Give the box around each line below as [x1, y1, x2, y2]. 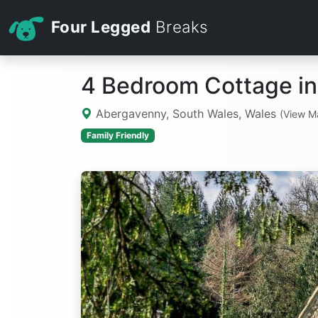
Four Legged [50, 17, 151, 37]
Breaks [150, 17, 208, 37]
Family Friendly [86, 130, 149, 141]
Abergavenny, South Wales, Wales [92, 106, 280, 121]
